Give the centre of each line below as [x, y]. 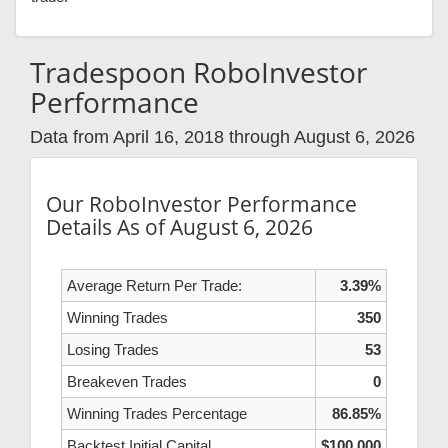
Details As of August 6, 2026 [179, 227]
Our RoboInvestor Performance [201, 204]
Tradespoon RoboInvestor [198, 72]
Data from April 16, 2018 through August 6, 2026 [222, 137]
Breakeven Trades [127, 382]
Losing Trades [113, 350]
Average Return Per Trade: [154, 286]
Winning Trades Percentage [157, 414]
